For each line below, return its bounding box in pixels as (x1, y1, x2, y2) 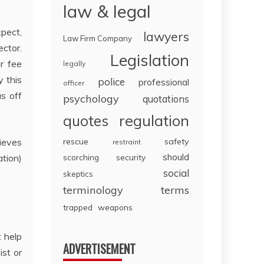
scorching (63, 152, 100, 163)
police (98, 75, 126, 88)
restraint (112, 137, 141, 147)
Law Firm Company (63, 34, 133, 44)
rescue (63, 136, 89, 147)
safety (164, 136, 189, 147)
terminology (63, 183, 124, 197)
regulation (119, 111, 189, 130)
